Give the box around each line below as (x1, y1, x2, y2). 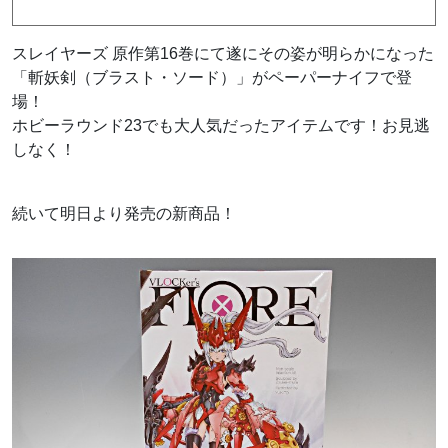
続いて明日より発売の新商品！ (12, 205, 236, 223)
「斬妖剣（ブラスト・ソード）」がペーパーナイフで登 (12, 69, 412, 87)
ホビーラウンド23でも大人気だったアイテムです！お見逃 (12, 117, 430, 135)
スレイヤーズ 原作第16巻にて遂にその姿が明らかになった (12, 45, 434, 63)
